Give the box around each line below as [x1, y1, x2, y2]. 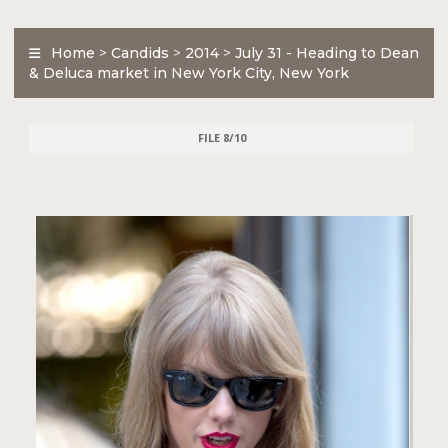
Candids [111, 44, 169, 62]
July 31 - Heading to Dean [235, 44, 419, 62]
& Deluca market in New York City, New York [29, 64, 349, 82]
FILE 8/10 [197, 130, 246, 145]
